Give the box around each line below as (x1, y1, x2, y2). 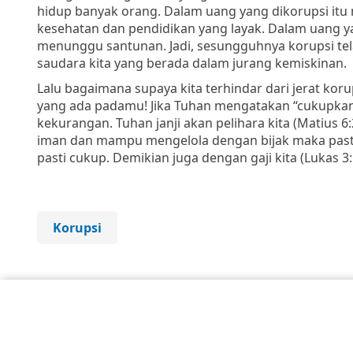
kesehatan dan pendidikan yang (37, 19, 231, 37)
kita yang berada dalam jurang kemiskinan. (89, 54, 347, 72)
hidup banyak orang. (37, 2, 164, 20)
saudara (37, 54, 89, 72)
